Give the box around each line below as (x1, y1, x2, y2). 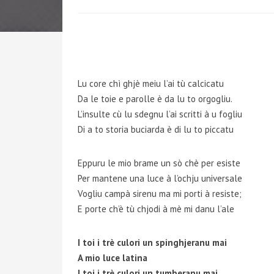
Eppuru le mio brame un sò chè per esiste (78, 157, 240, 169)
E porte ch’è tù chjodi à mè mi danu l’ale (78, 203, 234, 215)
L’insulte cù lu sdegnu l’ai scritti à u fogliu (78, 108, 242, 120)
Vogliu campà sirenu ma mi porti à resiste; (78, 188, 242, 199)
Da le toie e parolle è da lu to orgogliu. (78, 93, 232, 105)
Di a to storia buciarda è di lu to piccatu (78, 124, 234, 135)
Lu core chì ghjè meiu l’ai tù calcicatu (78, 78, 224, 89)
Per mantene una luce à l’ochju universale (78, 172, 242, 184)
